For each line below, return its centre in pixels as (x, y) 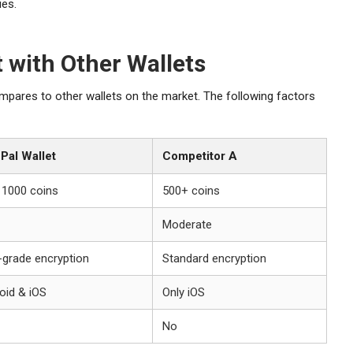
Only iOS (184, 292)
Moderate (187, 224)
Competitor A (200, 156)
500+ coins (191, 190)
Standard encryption (214, 258)
